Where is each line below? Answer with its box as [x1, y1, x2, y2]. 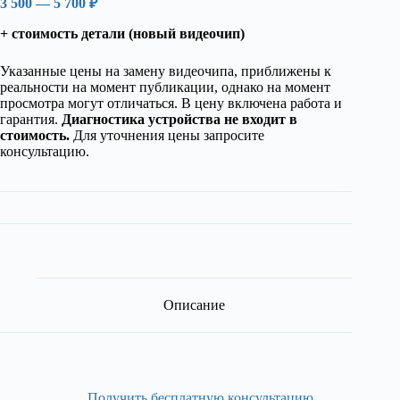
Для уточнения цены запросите [70, 128, 264, 144]
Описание [162, 296, 225, 312]
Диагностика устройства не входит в [62, 112, 297, 128]
